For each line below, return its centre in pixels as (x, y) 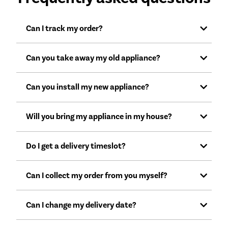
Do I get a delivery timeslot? (76, 146)
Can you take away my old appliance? (93, 58)
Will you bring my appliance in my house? (99, 117)
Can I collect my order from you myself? (97, 175)
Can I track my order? (65, 28)
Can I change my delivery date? (81, 205)
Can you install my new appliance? (88, 87)
